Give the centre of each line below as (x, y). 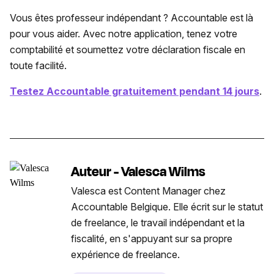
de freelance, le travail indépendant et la (158, 223)
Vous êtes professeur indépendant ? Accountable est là (131, 18)
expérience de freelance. (125, 255)
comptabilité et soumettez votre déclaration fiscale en (128, 50)
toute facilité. (38, 66)
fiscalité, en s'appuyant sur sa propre (152, 239)
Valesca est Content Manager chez (148, 191)
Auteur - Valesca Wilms (138, 172)
